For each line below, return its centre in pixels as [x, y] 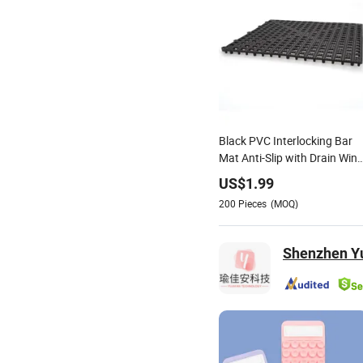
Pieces [252, 203]
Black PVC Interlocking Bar [286, 141]
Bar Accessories [259, 175]
